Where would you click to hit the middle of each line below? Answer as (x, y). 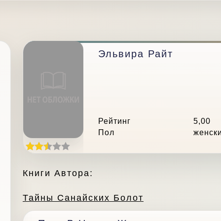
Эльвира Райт (136, 54)
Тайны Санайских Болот (83, 198)
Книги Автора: (58, 173)
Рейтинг (114, 121)
